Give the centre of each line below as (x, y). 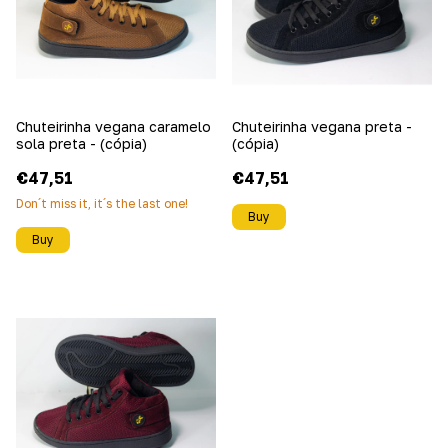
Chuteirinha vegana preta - (322, 126)
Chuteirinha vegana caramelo (113, 126)
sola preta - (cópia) (81, 143)
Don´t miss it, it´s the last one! (102, 203)
